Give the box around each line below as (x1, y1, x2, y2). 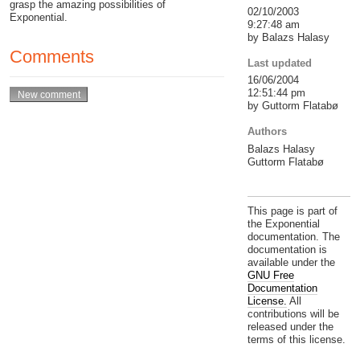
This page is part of (247, 205, 337, 218)
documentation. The (247, 231, 340, 243)
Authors (247, 125, 287, 138)
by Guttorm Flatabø (247, 100, 338, 112)
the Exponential (247, 218, 320, 231)
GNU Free (247, 269, 294, 282)
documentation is (247, 243, 327, 256)
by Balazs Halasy (247, 31, 329, 43)
